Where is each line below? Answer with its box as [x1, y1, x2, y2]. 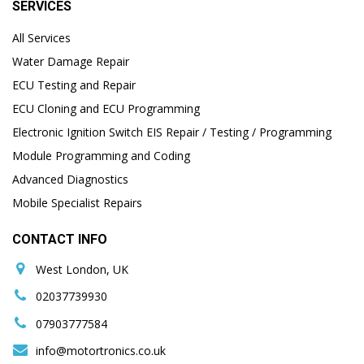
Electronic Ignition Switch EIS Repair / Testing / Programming [12, 123, 331, 140]
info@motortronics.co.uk [32, 343, 166, 359]
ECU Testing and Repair [12, 76, 136, 93]
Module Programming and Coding [12, 147, 190, 163]
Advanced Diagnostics [12, 171, 128, 187]
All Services [12, 29, 71, 45]
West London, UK [32, 261, 128, 277]
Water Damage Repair [12, 53, 129, 69]
